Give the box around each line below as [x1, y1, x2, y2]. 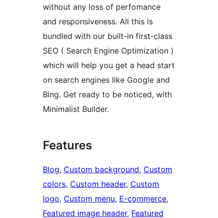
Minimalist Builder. [43, 104, 109, 114]
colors [43, 179, 66, 189]
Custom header [70, 179, 126, 189]
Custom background [64, 164, 139, 175]
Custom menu [64, 194, 115, 204]
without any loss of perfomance [43, 2, 161, 12]
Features [43, 138, 92, 153]
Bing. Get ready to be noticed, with [43, 90, 172, 100]
